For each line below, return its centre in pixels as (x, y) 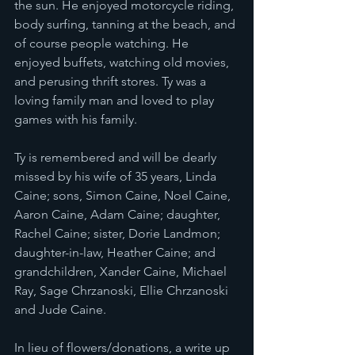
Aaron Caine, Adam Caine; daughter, (119, 215)
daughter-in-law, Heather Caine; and (116, 253)
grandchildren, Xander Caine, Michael (122, 272)
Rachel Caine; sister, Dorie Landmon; (119, 234)
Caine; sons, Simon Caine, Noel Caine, (124, 196)
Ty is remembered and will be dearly (117, 158)
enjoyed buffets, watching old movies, (123, 63)
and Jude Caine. (60, 310)
